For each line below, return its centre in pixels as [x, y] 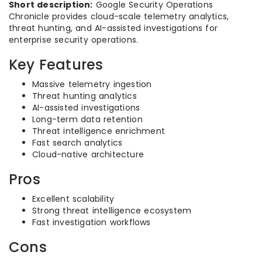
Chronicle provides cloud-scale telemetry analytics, [119, 16]
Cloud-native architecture [88, 154]
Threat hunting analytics [85, 96]
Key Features [56, 65]
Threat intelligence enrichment [99, 131]
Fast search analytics [77, 143]
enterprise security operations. [74, 40]
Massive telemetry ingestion [92, 84]
